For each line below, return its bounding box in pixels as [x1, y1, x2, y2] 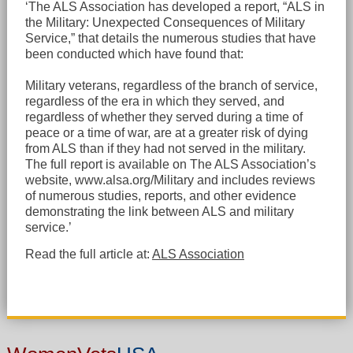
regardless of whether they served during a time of [24, 110, 303, 124]
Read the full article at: [24, 247, 152, 261]
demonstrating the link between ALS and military [24, 204, 294, 218]
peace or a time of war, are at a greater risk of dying [24, 125, 308, 139]
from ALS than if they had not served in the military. [24, 141, 306, 155]
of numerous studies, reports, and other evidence [24, 188, 296, 203]
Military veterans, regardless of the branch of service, [24, 78, 318, 92]
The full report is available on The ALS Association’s [24, 157, 316, 171]
